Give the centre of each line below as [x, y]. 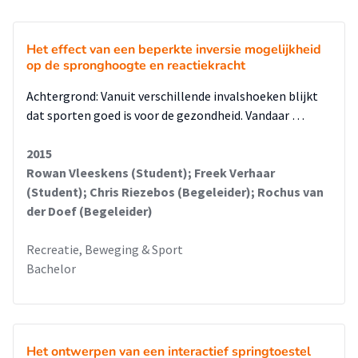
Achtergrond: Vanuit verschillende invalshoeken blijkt [172, 96]
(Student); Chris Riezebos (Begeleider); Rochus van [175, 192]
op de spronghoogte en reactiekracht [136, 66]
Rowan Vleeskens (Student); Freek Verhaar [151, 173]
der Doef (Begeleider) [89, 211]
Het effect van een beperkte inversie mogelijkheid [174, 50]
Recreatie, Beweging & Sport [105, 249]
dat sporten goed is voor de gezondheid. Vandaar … [165, 115]
